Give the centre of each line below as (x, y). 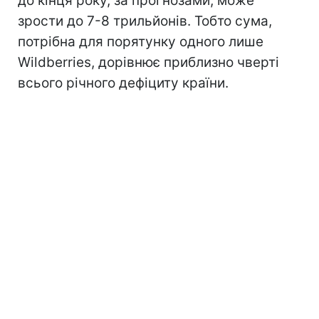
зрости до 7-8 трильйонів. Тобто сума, (145, 21)
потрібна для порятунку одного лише (141, 42)
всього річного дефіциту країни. (123, 83)
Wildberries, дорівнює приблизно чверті (148, 62)
